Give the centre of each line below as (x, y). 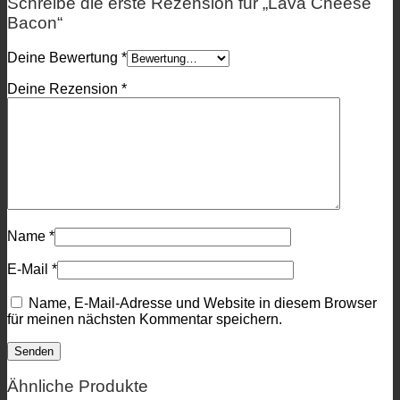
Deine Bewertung (64, 57)
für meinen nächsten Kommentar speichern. (145, 319)
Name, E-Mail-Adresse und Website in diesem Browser (203, 303)
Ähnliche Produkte (78, 387)
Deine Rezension (64, 88)
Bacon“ (35, 23)
